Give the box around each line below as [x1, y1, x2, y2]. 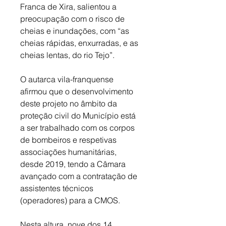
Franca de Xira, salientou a [20, 2, 119, 12]
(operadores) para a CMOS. [20, 195, 122, 206]
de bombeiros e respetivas [20, 135, 119, 145]
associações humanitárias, [20, 147, 119, 157]
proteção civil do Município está [20, 110, 138, 121]
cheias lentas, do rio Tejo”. [20, 50, 117, 61]
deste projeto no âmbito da [20, 98, 119, 109]
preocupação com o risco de [20, 14, 127, 24]
